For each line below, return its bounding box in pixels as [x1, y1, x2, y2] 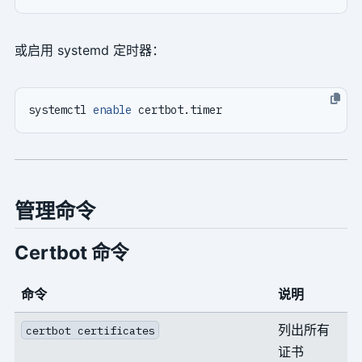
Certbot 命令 [14, 240, 128, 264]
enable [92, 103, 132, 118]
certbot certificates [25, 322, 155, 338]
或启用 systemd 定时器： [14, 42, 165, 59]
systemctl [27, 103, 93, 118]
